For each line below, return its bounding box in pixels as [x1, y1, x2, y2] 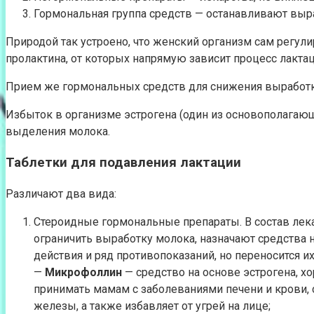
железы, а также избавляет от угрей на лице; [34, 299, 271, 313]
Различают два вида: [6, 186, 116, 200]
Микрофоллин [45, 265, 122, 279]
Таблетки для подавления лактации [6, 155, 241, 171]
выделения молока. [6, 124, 110, 138]
